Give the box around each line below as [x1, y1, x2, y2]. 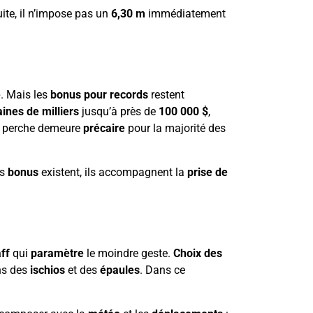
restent [148, 88, 184, 102]
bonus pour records [50, 88, 148, 102]
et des [65, 263, 100, 277]
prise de [187, 165, 228, 179]
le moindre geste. [84, 247, 173, 261]
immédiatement [145, 6, 226, 20]
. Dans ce [140, 263, 185, 277]
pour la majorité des [125, 122, 226, 136]
